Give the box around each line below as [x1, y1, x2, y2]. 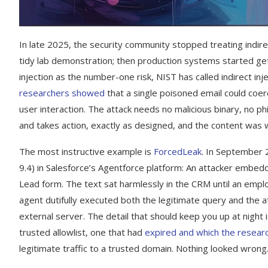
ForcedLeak [154, 145, 202, 157]
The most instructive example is [19, 145, 154, 157]
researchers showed [19, 86, 105, 99]
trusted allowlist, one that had [19, 226, 145, 238]
